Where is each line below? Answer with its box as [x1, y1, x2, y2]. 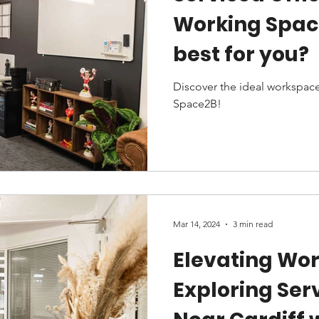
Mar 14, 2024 [173, 219, 220, 229]
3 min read [233, 219, 273, 229]
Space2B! [173, 97, 221, 110]
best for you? [173, 41, 309, 68]
